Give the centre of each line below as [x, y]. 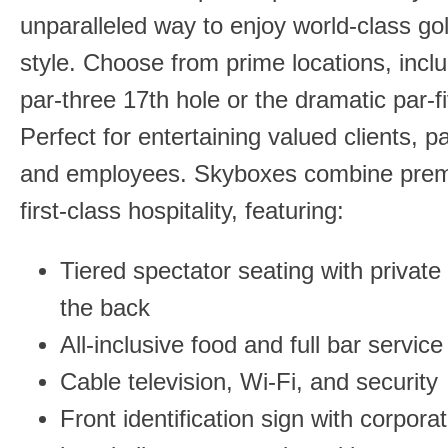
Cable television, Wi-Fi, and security [249, 382]
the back [105, 308]
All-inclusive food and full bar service [251, 345]
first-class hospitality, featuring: [182, 210]
